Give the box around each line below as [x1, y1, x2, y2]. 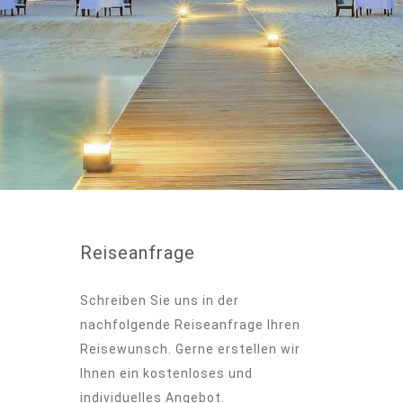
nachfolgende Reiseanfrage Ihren [80, 317, 300, 332]
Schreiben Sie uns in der [80, 292, 239, 308]
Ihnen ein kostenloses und [80, 365, 253, 381]
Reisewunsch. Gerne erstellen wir [80, 341, 300, 356]
